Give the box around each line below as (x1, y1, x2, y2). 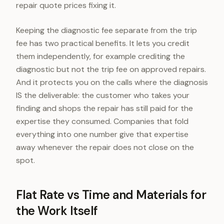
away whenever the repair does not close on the (16, 142, 194, 152)
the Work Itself (16, 203, 98, 218)
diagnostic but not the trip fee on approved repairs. (16, 64, 206, 74)
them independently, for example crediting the (16, 51, 185, 61)
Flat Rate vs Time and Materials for (16, 187, 206, 202)
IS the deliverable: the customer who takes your (16, 90, 189, 100)
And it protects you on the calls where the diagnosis (16, 77, 208, 87)
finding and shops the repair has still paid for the (16, 103, 193, 113)
